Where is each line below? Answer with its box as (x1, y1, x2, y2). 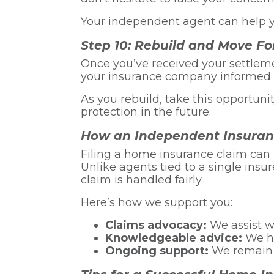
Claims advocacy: (105, 218, 207, 232)
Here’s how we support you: (81, 195, 232, 209)
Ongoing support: (105, 243, 209, 257)
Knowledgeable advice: (105, 231, 242, 245)
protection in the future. (81, 105, 211, 119)
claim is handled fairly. (81, 172, 203, 187)
